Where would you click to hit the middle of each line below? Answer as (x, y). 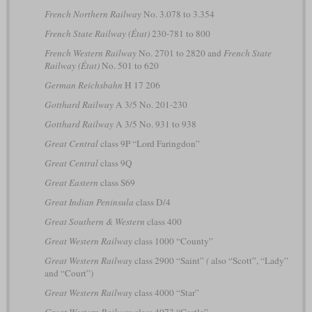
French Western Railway (90, 53)
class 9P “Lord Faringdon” (149, 144)
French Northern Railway (93, 14)
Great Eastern (71, 183)
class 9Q (115, 163)
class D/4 (152, 202)
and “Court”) (69, 273)
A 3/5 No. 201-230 (150, 105)
